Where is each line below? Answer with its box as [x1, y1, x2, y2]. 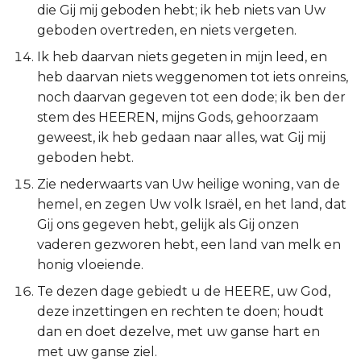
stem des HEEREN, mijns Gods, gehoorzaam [37, 110, 318, 125]
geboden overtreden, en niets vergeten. [37, 23, 297, 38]
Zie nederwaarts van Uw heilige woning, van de [37, 176, 340, 192]
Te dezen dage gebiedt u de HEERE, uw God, [37, 284, 330, 299]
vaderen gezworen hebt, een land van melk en [37, 237, 341, 252]
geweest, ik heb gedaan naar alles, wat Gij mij [37, 130, 326, 145]
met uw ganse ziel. [37, 344, 157, 359]
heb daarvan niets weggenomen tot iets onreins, [37, 69, 348, 85]
